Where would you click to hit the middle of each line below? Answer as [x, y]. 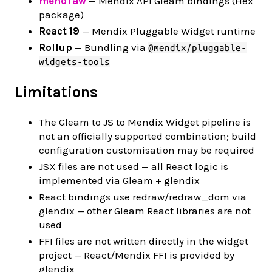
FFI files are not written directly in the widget [144, 241]
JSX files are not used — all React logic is [134, 167]
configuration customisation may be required [147, 150]
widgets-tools [74, 61]
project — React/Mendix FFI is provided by [137, 255]
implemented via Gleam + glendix [119, 181]
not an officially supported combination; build [148, 136]
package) [61, 14]
